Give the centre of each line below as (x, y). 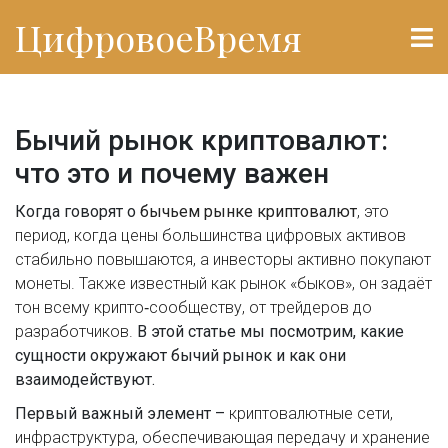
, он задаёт (392, 283)
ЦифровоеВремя (158, 37)
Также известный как (157, 283)
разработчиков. (74, 331)
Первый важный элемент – (122, 413)
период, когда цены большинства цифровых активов (210, 235)
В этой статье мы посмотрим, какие (268, 331)
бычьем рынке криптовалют (248, 211)
